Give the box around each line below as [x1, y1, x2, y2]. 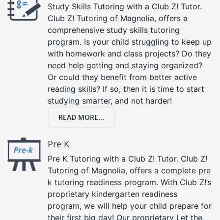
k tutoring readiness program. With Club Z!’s [48, 177, 211, 187]
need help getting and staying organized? [48, 60, 202, 70]
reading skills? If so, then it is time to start [48, 83, 204, 94]
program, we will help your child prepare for [48, 200, 212, 211]
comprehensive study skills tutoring [48, 25, 180, 35]
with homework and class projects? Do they [48, 48, 211, 58]
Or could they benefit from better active [48, 72, 197, 82]
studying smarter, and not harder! [48, 95, 172, 106]
